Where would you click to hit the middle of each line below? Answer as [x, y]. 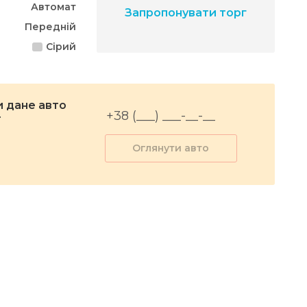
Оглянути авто [171, 148]
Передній [50, 27]
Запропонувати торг [186, 13]
